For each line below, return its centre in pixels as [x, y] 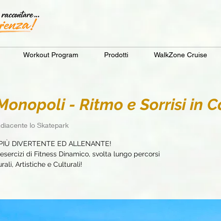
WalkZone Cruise [181, 55]
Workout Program [51, 55]
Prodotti [116, 55]
